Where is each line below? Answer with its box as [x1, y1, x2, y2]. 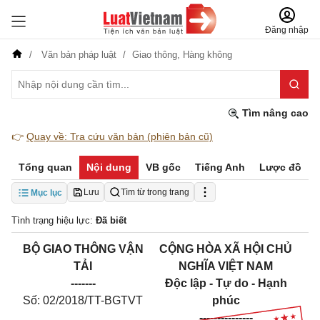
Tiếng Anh [195, 161, 245, 173]
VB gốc [146, 161, 181, 173]
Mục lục [31, 188, 62, 198]
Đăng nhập [265, 25, 309, 35]
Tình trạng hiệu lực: [11, 215, 96, 226]
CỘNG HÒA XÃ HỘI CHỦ [159, 243, 292, 255]
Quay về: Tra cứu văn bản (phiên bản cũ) [26, 131, 213, 142]
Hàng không [183, 49, 232, 60]
